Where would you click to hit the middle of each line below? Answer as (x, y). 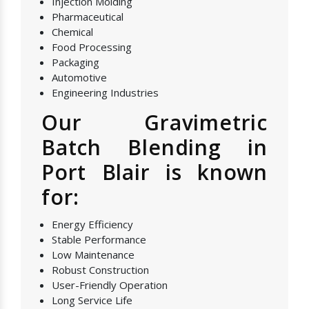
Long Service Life (92, 300)
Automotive (79, 78)
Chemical (72, 32)
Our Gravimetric (154, 123)
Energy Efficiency (92, 225)
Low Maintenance (93, 255)
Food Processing (92, 47)
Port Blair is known (154, 172)
